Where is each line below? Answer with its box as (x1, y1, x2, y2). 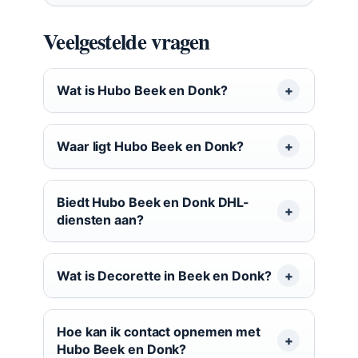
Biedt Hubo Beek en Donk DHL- (57, 193, 250, 210)
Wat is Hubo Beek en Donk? (57, 82, 228, 98)
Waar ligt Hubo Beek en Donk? (57, 137, 245, 154)
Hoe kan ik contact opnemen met (57, 323, 261, 340)
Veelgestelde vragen (43, 25, 210, 57)
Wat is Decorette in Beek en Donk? (57, 267, 272, 284)
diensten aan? (57, 211, 144, 228)
